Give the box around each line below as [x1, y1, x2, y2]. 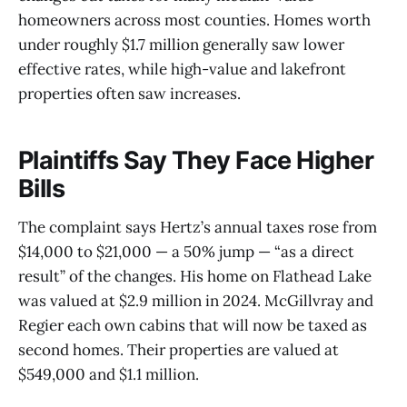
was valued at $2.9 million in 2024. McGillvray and [18, 290, 373, 311]
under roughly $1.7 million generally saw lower [18, 35, 344, 55]
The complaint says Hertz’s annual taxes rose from [18, 216, 377, 237]
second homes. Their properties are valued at [18, 339, 339, 360]
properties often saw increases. [18, 84, 241, 104]
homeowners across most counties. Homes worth [18, 10, 371, 31]
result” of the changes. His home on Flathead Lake [18, 265, 372, 286]
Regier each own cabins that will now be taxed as [18, 314, 367, 335]
